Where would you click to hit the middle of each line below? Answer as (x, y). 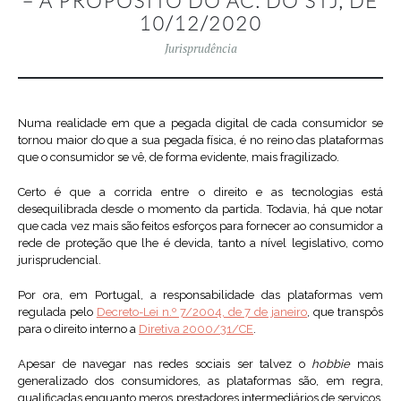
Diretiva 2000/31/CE (196, 329)
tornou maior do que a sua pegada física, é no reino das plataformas (200, 141)
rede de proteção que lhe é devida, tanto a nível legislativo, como (200, 243)
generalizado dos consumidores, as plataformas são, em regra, (200, 381)
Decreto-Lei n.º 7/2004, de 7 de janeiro (202, 312)
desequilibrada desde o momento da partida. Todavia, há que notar (200, 209)
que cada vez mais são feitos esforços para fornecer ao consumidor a (200, 226)
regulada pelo (57, 312)
